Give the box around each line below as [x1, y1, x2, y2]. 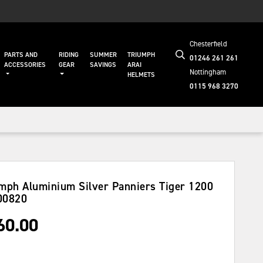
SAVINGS [90, 60, 117, 69]
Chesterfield [189, 39, 227, 49]
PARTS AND [4, 50, 38, 59]
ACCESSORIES [4, 60, 46, 69]
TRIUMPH [127, 50, 156, 59]
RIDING [58, 50, 79, 59]
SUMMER [90, 50, 117, 59]
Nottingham [189, 67, 226, 77]
